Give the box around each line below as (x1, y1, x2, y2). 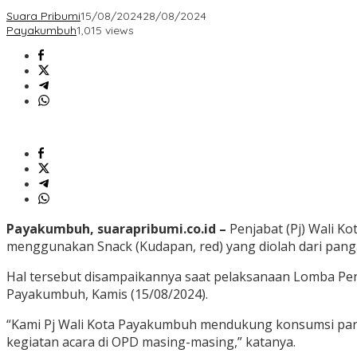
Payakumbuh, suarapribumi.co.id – (6, 220, 226, 238)
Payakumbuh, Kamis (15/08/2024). (6, 285, 208, 304)
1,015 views (76, 23, 134, 38)
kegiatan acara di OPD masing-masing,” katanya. (6, 333, 296, 351)
